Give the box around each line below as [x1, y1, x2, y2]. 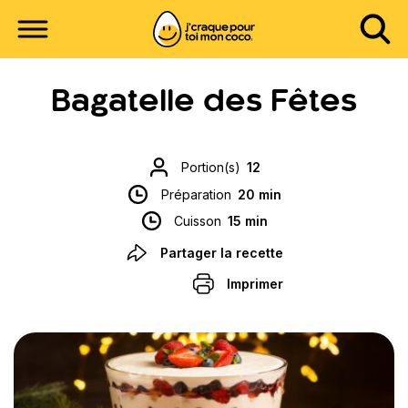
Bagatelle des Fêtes [51, 88, 357, 117]
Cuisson [174, 213, 222, 229]
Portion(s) [181, 159, 241, 176]
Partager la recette [159, 244, 283, 260]
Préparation [160, 186, 231, 202]
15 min [228, 213, 269, 229]
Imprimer [226, 275, 283, 291]
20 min [237, 186, 281, 202]
